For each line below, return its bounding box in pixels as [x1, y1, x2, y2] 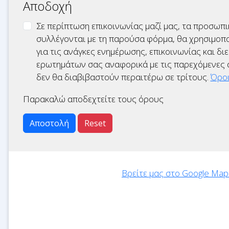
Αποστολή [30, 118, 69, 129]
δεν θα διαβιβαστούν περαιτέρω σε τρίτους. [36, 71, 211, 83]
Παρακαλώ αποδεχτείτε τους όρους [23, 93, 164, 105]
